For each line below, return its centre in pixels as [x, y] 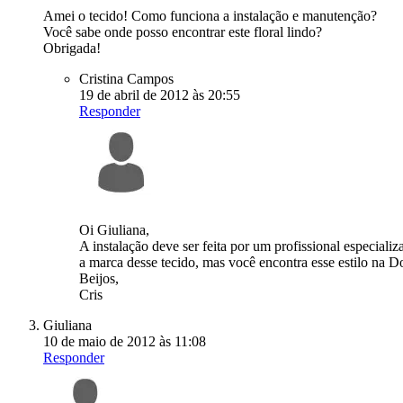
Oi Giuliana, [114, 229]
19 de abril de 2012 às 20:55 [160, 94]
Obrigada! [72, 48]
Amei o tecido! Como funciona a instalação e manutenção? [210, 15]
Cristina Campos [126, 78]
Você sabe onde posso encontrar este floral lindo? [183, 31]
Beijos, [99, 278]
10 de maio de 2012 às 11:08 [125, 341]
